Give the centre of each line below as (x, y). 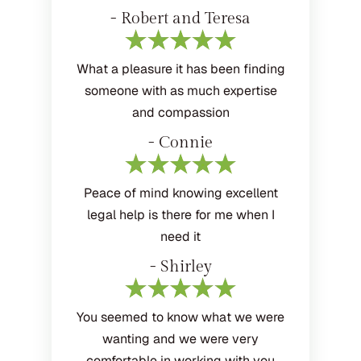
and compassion (180, 112)
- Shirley (180, 266)
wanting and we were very (180, 338)
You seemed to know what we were (180, 317)
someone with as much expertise (180, 90)
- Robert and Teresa (180, 18)
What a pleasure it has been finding (180, 68)
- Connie (180, 142)
